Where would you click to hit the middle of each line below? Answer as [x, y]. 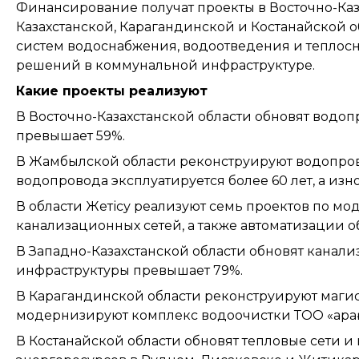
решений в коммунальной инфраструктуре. [165, 65]
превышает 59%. [71, 135]
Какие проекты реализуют [112, 91]
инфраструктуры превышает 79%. [129, 270]
